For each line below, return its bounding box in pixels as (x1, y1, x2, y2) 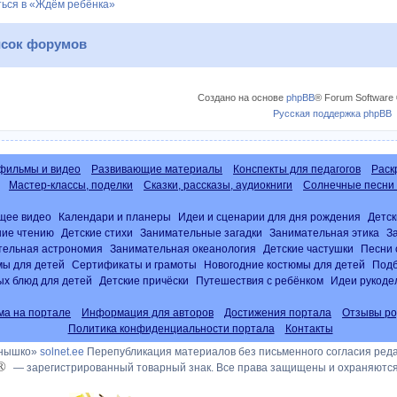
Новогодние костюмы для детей (203, 258, 365, 270)
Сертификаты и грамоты (71, 258, 197, 270)
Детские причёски (98, 274, 189, 286)
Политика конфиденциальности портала (67, 322, 275, 335)
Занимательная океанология (109, 242, 256, 254)
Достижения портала (224, 306, 331, 319)
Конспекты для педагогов (233, 162, 361, 175)
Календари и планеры (58, 210, 171, 222)
